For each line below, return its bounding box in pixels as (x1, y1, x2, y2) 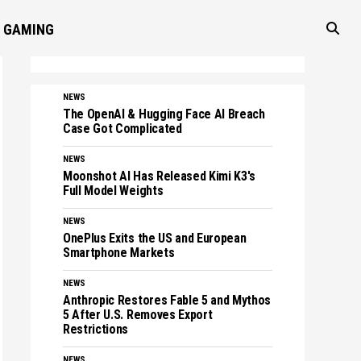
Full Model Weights (63, 183, 164, 198)
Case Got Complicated (63, 121, 182, 136)
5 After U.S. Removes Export (63, 307, 213, 322)
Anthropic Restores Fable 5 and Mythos (63, 293, 272, 308)
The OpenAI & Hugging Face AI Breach (63, 106, 265, 122)
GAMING (2, 21, 54, 38)
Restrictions (63, 322, 129, 337)
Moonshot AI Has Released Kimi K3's (63, 168, 256, 184)
